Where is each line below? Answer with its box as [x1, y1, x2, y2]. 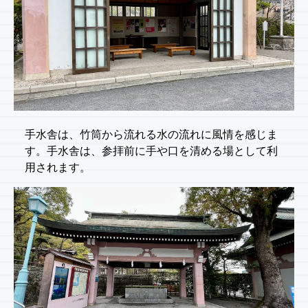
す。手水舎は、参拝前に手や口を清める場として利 [25, 144, 278, 157]
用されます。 [25, 161, 91, 173]
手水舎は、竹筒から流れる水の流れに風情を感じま [25, 128, 278, 140]
